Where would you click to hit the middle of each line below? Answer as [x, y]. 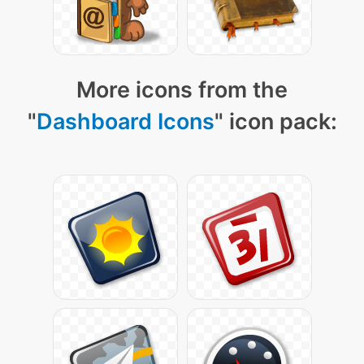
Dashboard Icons [125, 121]
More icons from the [182, 90]
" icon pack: [275, 121]
